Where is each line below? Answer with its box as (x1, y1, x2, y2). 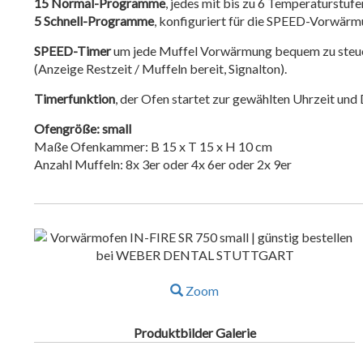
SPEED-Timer (34, 43, 112, 58)
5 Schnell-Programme (34, 13, 155, 28)
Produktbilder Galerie (133, 325, 256, 340)
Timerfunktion (34, 91, 116, 106)
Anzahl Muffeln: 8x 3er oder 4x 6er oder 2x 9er (34, 156, 293, 172)
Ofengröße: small (34, 121, 132, 136)
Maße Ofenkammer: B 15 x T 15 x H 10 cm (34, 139, 273, 154)
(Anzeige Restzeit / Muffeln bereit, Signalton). (34, 61, 288, 76)
